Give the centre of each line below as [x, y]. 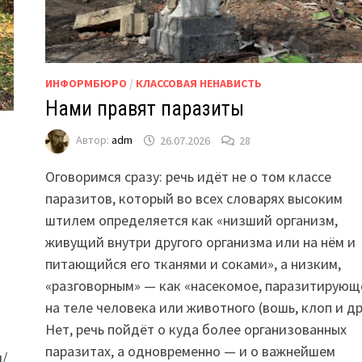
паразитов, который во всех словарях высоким [194, 199]
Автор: [93, 140]
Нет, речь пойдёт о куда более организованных [196, 330]
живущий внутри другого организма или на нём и [200, 242]
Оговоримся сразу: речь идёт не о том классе [188, 177]
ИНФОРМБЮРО [86, 84]
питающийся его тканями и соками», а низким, [193, 264]
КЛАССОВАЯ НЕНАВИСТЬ [198, 84]
